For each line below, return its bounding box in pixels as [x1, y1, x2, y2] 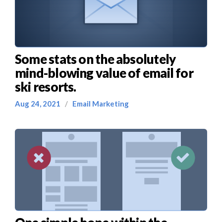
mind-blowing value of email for [15, 65, 193, 81]
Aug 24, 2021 [15, 99, 65, 108]
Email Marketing [69, 99, 129, 108]
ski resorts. [15, 79, 76, 95]
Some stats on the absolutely [15, 51, 176, 67]
